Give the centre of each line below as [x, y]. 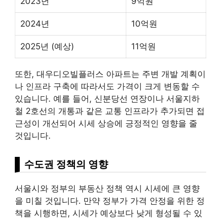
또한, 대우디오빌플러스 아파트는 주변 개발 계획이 [110, 74]
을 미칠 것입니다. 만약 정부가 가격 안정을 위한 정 [110, 201]
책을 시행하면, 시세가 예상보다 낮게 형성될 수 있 [109, 213]
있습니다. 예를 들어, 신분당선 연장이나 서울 [99, 98]
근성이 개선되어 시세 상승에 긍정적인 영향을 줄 [106, 123]
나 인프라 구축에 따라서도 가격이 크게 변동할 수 [107, 86]
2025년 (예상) [47, 46]
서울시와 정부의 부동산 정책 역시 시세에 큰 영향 [107, 188]
